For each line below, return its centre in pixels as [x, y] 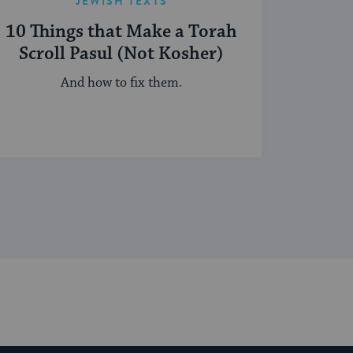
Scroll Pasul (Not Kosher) [122, 54]
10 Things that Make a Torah [122, 32]
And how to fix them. [122, 83]
